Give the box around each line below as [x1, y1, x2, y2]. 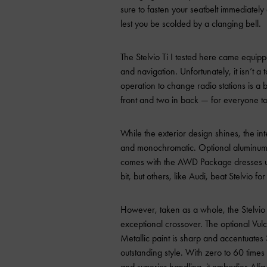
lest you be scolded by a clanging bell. [120, 18, 261, 30]
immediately [221, 4, 264, 15]
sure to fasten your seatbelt [120, 4, 221, 15]
